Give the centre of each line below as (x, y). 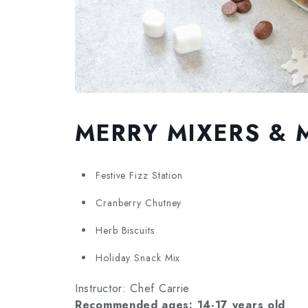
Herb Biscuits (125, 230)
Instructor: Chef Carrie (133, 288)
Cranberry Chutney (139, 202)
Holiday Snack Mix (138, 257)
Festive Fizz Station (139, 175)
